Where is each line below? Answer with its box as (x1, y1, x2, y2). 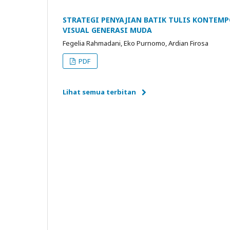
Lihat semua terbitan (63, 87, 136, 97)
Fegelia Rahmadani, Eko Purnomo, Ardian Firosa (63, 39, 208, 48)
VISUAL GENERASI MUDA (63, 25, 152, 35)
